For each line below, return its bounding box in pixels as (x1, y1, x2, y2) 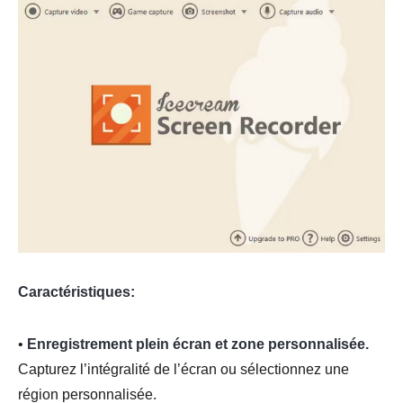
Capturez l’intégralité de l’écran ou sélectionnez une (18, 361, 349, 377)
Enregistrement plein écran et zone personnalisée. (27, 336, 369, 352)
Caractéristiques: (18, 283, 135, 300)
